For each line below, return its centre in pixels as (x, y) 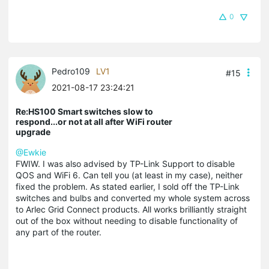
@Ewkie (31, 153)
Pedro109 (71, 71)
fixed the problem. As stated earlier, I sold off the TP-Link (128, 187)
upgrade (33, 132)
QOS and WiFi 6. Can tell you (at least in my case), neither (129, 175)
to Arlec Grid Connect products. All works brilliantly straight (131, 210)
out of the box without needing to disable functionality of (127, 221)
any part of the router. (60, 232)
